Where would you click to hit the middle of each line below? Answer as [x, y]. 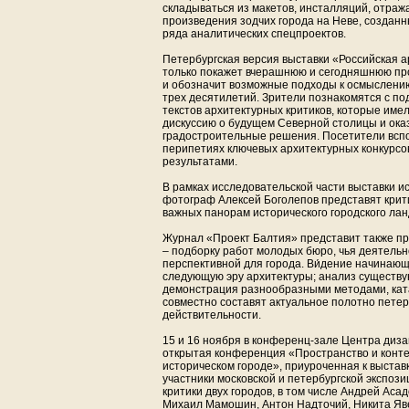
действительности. [212, 315]
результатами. [200, 162]
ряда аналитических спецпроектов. [254, 34]
